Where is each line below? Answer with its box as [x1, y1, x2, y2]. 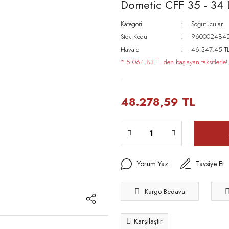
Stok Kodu [121, 32, 147, 41]
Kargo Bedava [145, 186, 185, 196]
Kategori [121, 19, 142, 29]
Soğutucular [191, 19, 223, 29]
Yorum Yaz [136, 158, 168, 169]
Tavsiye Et [196, 158, 224, 169]
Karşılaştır [134, 216, 163, 226]
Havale [121, 44, 139, 54]
